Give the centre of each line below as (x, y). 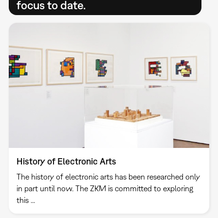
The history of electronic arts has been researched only (108, 177)
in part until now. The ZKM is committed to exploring (105, 189)
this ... (26, 200)
